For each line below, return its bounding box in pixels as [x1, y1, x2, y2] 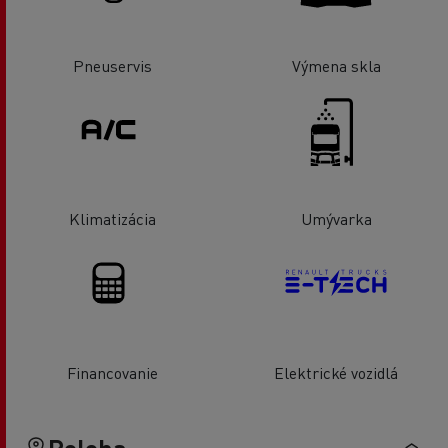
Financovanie [66, 361, 158, 383]
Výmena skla [291, 54, 381, 76]
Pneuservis [72, 54, 152, 76]
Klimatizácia [68, 208, 156, 230]
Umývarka [300, 208, 372, 230]
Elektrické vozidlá [274, 361, 398, 383]
